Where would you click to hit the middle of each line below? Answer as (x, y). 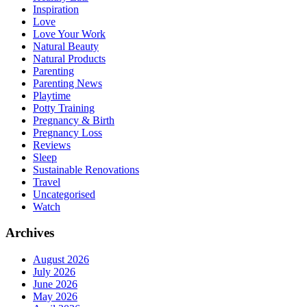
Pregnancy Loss (67, 132)
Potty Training (64, 108)
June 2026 (55, 284)
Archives (30, 233)
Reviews (52, 145)
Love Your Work (69, 34)
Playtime (52, 95)
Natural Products (69, 58)
